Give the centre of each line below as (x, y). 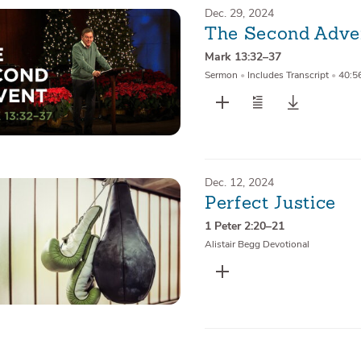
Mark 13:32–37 (243, 57)
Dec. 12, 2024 (239, 183)
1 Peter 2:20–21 (244, 226)
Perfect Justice (270, 204)
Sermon (221, 75)
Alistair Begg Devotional (257, 245)
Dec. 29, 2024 (239, 13)
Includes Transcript (288, 75)
